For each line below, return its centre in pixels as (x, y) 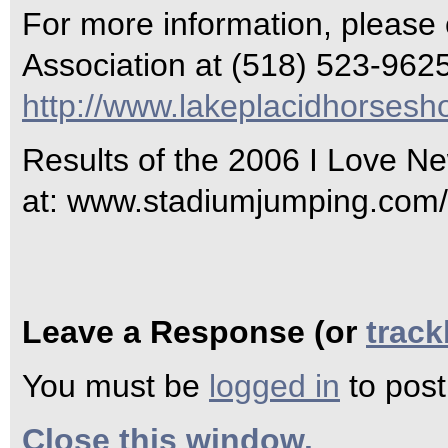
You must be (115, 386)
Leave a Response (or (194, 332)
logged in (274, 386)
